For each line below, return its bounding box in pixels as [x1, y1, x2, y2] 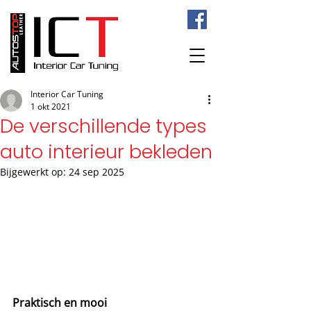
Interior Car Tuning [31, 88, 103, 100]
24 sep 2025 [69, 165, 124, 178]
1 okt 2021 [31, 101, 71, 112]
